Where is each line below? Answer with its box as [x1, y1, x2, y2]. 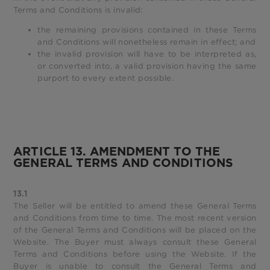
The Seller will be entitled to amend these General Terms [13, 201, 257, 212]
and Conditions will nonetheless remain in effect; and [37, 36, 256, 47]
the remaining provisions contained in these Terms [37, 24, 257, 35]
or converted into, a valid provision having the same [37, 60, 257, 71]
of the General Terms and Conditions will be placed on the [13, 225, 257, 236]
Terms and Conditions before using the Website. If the [13, 249, 257, 260]
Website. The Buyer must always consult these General [13, 237, 257, 248]
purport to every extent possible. [37, 72, 174, 83]
